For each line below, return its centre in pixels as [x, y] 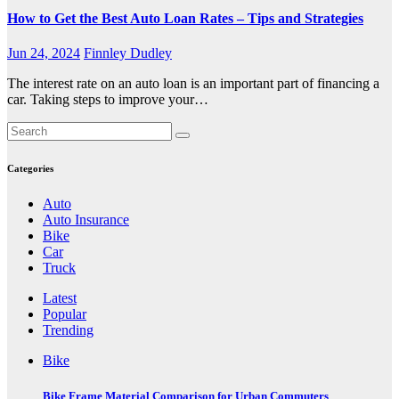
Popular [65, 314]
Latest [60, 298]
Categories [30, 169]
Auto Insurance [86, 220]
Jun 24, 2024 [44, 53]
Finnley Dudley [128, 53]
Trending [68, 330]
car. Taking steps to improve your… [108, 100]
